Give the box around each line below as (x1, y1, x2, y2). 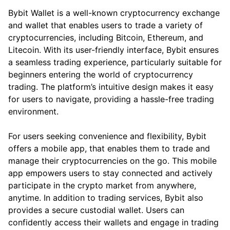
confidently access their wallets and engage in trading (8, 217, 219, 227)
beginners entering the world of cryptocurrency (8, 69, 193, 80)
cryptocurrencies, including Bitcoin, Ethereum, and (8, 32, 203, 43)
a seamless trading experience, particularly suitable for (8, 56, 222, 67)
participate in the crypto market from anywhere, (8, 180, 196, 190)
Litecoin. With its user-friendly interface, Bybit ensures (8, 44, 219, 55)
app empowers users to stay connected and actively (8, 167, 213, 178)
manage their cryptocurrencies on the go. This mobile (8, 155, 217, 166)
